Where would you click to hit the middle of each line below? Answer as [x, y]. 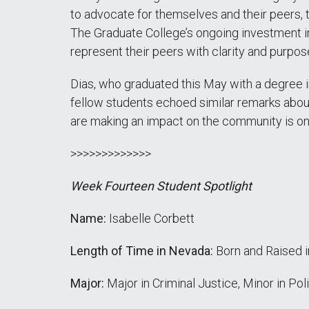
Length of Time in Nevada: [143, 251]
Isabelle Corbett [152, 218]
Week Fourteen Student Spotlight [161, 186]
